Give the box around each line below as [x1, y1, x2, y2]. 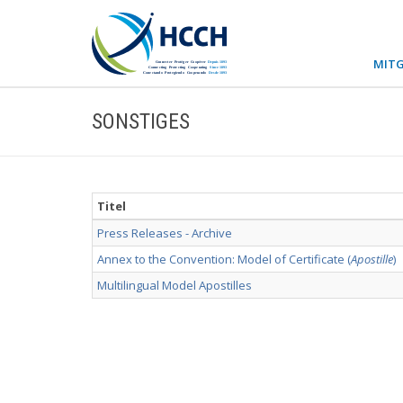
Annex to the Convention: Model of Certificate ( [97, 251, 351, 267]
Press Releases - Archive [97, 225, 232, 241]
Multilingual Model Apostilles [97, 277, 252, 293]
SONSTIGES [92, 109, 190, 134]
